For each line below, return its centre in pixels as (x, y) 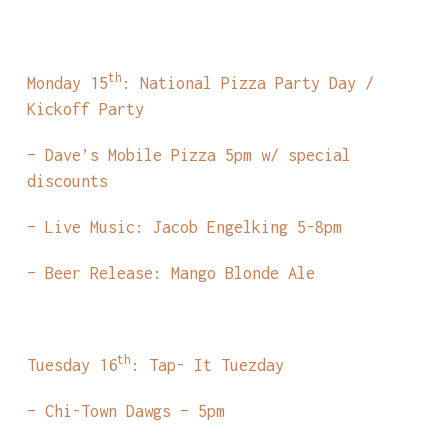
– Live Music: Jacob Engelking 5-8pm (184, 227)
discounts (67, 181)
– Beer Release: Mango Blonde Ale (170, 273)
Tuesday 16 (71, 365)
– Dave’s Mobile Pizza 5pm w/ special (188, 155)
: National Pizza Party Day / (247, 83)
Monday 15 (67, 83)
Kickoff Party (85, 109)
